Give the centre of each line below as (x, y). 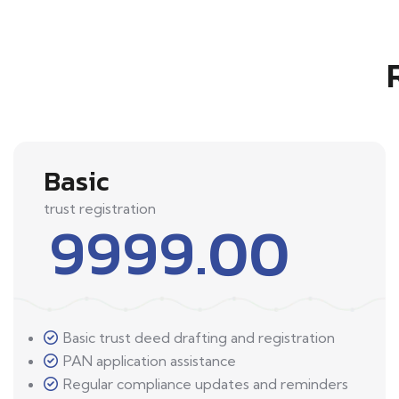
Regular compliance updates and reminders (206, 384)
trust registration (100, 209)
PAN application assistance (150, 361)
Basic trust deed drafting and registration (199, 338)
